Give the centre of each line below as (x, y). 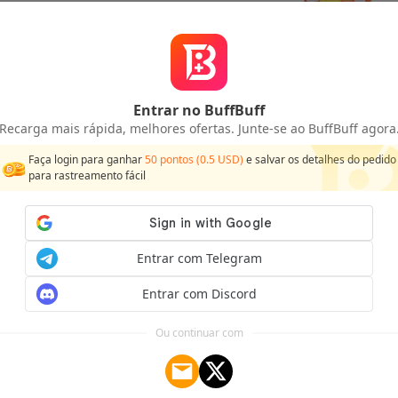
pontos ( (179, 159)
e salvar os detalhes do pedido (320, 159)
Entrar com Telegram (199, 258)
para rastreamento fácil (87, 175)
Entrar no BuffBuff (199, 110)
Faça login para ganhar (87, 159)
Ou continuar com (199, 333)
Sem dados (332, 127)
